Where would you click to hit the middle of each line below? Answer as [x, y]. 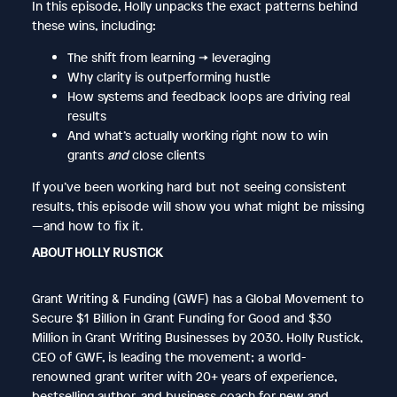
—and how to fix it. [87, 225]
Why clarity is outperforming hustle [168, 76]
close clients [166, 154]
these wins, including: [93, 25]
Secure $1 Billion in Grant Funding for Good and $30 [181, 317]
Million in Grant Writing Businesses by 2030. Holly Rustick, [197, 337]
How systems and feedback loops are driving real [208, 96]
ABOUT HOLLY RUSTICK [97, 252]
